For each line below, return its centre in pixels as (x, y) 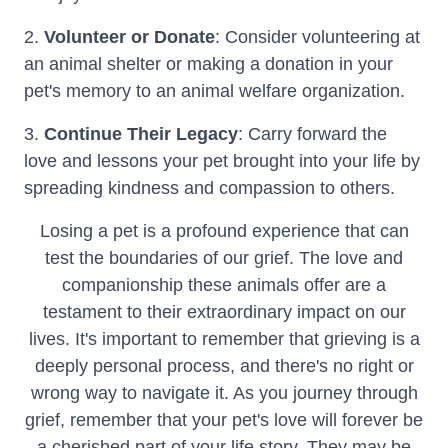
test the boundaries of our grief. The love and (224, 258)
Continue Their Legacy (141, 134)
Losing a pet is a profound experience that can (224, 231)
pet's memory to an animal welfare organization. (214, 91)
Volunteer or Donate (129, 37)
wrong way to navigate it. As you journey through (224, 393)
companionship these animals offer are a (224, 285)
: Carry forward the (312, 134)
